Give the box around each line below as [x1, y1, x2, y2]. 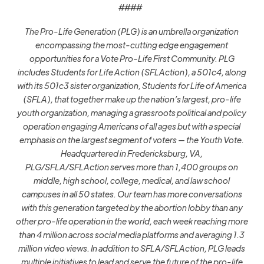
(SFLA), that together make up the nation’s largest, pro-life [22, 93, 241, 104]
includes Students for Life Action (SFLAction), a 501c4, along [17, 66, 246, 77]
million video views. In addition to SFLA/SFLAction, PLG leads [18, 242, 246, 253]
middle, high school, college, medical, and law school [34, 174, 230, 186]
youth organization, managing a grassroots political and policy [17, 107, 247, 118]
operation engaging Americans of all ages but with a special [23, 120, 241, 131]
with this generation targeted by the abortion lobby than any [21, 202, 243, 213]
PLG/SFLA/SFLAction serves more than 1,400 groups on [25, 161, 239, 172]
